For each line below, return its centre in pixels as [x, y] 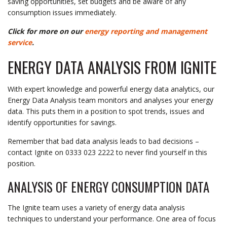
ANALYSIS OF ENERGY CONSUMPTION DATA [108, 186]
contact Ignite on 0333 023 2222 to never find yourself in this [107, 152]
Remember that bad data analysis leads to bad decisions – [103, 141]
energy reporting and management [146, 31]
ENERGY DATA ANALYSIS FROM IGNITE [112, 67]
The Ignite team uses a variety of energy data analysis [96, 207]
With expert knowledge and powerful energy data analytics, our [111, 89]
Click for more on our [46, 31]
